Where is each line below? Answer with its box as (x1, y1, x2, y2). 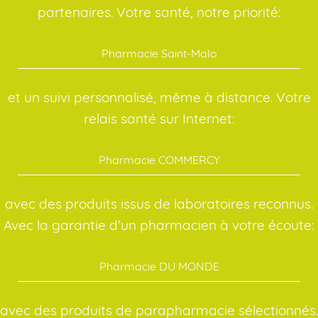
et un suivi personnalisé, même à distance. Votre (7, 88, 311, 106)
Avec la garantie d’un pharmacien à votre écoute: (4, 216, 314, 234)
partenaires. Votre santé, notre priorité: (37, 3, 281, 21)
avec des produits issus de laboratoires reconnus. (5, 194, 313, 212)
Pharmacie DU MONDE (99, 258, 219, 273)
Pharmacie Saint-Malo (101, 45, 217, 60)
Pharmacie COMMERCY (98, 152, 220, 167)
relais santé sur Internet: (83, 109, 235, 127)
